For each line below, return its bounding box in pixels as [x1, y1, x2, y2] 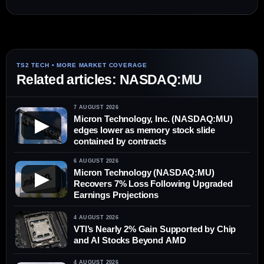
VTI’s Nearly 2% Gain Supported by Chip [74, 223, 236, 234]
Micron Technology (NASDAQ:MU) [74, 167, 214, 177]
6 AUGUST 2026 [74, 158, 119, 164]
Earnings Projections [74, 190, 159, 200]
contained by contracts [74, 136, 166, 146]
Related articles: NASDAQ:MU [16, 72, 202, 87]
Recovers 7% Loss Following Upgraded [74, 179, 233, 189]
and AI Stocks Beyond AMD [74, 235, 186, 245]
